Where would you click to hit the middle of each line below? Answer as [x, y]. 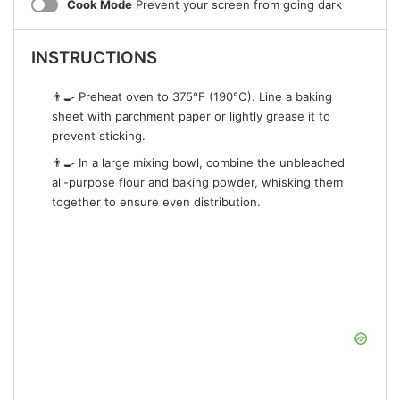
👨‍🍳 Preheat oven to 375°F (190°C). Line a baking [192, 97]
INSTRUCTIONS [94, 58]
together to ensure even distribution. [156, 202]
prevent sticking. [98, 136]
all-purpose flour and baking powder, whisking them [197, 183]
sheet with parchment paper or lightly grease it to [191, 117]
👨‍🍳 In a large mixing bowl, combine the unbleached [198, 163]
